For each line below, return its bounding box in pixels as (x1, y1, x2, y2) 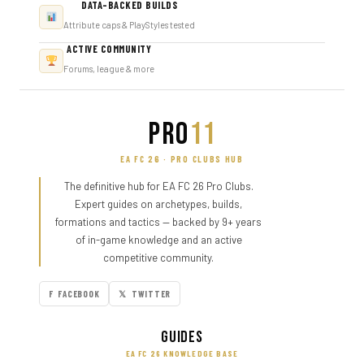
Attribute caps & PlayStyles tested (63, 19, 195, 30)
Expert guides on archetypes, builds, (75, 197, 242, 210)
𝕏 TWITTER (119, 288, 171, 299)
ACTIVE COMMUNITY (67, 42, 151, 55)
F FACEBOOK (49, 288, 100, 299)
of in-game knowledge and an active (75, 233, 242, 246)
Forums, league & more (63, 63, 154, 74)
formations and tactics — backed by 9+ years (55, 215, 262, 228)
